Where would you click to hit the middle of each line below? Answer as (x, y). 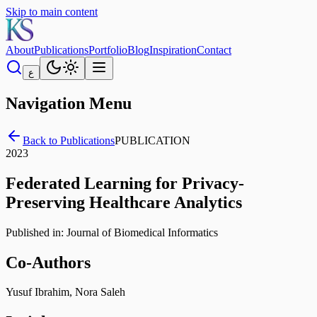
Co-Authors (48, 262)
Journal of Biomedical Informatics (142, 232)
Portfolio (108, 50)
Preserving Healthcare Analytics (124, 202)
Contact (214, 50)
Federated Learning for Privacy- (125, 183)
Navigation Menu (69, 103)
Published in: (35, 232)
